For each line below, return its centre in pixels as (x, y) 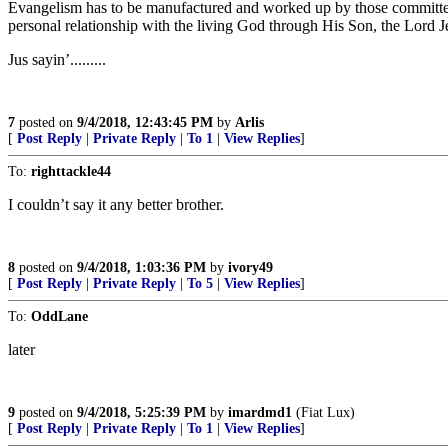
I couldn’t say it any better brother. (116, 204)
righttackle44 (71, 171)
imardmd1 (260, 412)
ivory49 (250, 267)
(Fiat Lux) (323, 412)
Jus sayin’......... (57, 59)
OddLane (59, 316)
